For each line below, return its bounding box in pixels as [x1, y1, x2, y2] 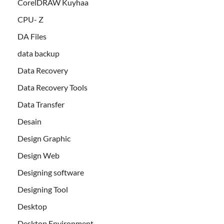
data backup [17, 48, 59, 58]
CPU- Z [17, 14, 43, 24]
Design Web [17, 150, 59, 160]
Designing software [17, 167, 84, 177]
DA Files [17, 31, 46, 41]
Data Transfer [17, 99, 64, 109]
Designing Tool [17, 184, 68, 194]
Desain [17, 116, 41, 126]
